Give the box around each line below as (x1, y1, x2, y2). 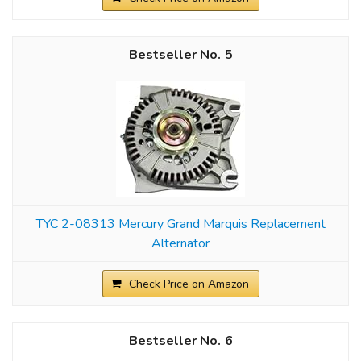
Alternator (151, 234, 210, 252)
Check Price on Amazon (128, 276, 249, 292)
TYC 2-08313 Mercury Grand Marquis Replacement (35, 214, 326, 233)
